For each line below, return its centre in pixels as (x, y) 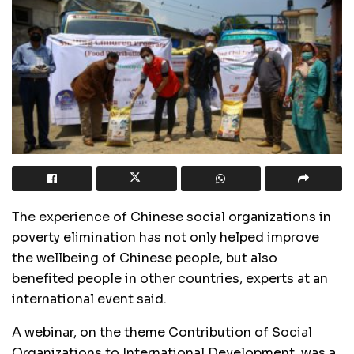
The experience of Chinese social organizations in (171, 217)
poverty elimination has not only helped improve (166, 237)
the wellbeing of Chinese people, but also (145, 258)
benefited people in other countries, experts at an (170, 278)
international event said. (89, 299)
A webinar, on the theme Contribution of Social (162, 332)
